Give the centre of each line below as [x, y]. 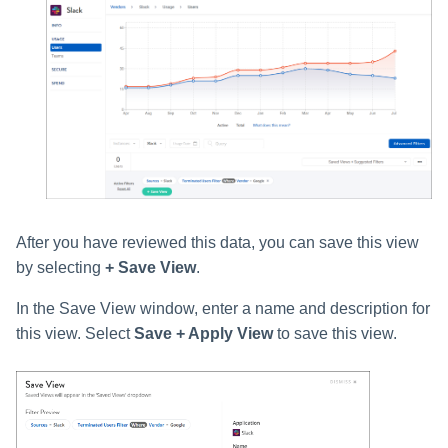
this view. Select [75, 334]
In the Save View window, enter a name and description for [223, 309]
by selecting [60, 268]
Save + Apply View [203, 334]
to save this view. [335, 334]
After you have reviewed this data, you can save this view [217, 243]
